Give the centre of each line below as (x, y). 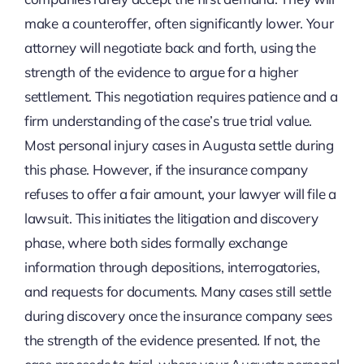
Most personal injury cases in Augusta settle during (179, 145)
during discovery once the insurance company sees (178, 315)
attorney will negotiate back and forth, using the (170, 47)
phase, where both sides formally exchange (156, 242)
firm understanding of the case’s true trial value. (168, 120)
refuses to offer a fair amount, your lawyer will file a (180, 193)
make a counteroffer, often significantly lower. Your (179, 23)
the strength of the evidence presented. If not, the (172, 340)
